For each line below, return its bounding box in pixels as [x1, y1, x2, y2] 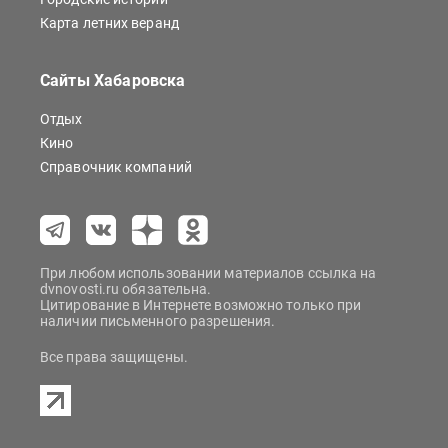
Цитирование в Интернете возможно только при [40, 297, 362, 314]
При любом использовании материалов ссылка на [40, 265, 377, 282]
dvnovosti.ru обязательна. [40, 281, 212, 298]
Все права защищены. [40, 349, 188, 366]
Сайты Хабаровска [40, 71, 186, 91]
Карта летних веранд [40, 15, 179, 32]
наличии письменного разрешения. [40, 313, 276, 330]
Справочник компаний [40, 159, 192, 176]
